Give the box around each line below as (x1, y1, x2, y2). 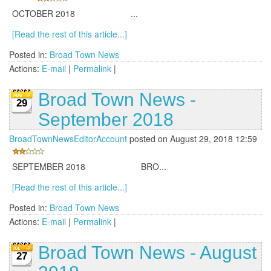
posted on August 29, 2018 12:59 (127, 132, 257, 145)
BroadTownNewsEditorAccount (9, 132, 127, 145)
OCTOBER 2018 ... (12, 7, 138, 20)
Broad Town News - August (38, 243, 256, 263)
